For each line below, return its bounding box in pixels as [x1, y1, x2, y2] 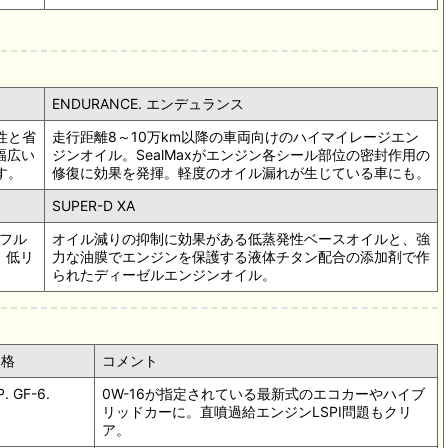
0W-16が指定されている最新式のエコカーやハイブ [102, 385, 425, 403]
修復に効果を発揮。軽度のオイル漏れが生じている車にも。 [52, 164, 430, 182]
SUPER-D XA [52, 197, 135, 215]
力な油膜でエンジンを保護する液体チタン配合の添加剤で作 [52, 248, 430, 266]
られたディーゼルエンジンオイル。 [52, 266, 276, 284]
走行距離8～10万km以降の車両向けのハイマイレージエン [52, 128, 419, 146]
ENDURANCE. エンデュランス [52, 95, 244, 113]
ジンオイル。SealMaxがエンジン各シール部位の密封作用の [52, 146, 430, 164]
